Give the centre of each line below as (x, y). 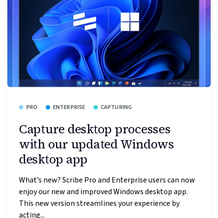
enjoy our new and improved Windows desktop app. (103, 191)
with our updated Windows (97, 144)
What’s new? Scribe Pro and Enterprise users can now (107, 180)
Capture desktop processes (95, 129)
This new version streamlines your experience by (99, 203)
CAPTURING (116, 107)
